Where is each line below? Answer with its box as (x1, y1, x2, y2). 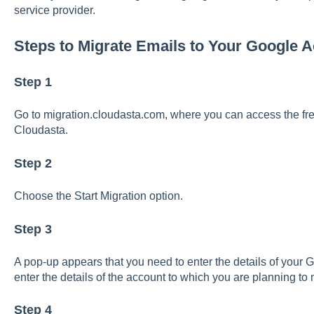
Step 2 (13, 156, 52, 170)
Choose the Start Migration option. (13, 190, 183, 203)
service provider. (13, 4, 95, 17)
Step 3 (13, 221, 52, 236)
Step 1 (13, 74, 52, 89)
